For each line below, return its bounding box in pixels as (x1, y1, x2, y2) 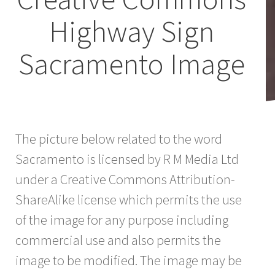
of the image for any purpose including (15, 211, 228, 228)
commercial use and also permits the (15, 231, 221, 249)
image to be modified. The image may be (15, 251, 242, 269)
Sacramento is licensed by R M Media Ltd (15, 150, 239, 168)
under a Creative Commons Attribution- (15, 170, 235, 188)
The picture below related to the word (15, 130, 222, 147)
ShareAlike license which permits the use (15, 190, 242, 208)
